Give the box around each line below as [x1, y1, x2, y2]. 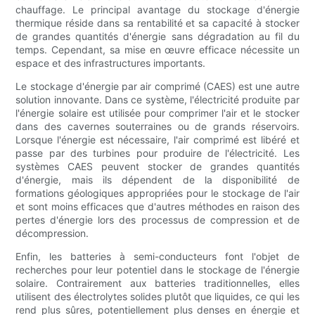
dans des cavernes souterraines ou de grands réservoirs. [15, 120, 300, 133]
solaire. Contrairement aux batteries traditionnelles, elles [15, 277, 300, 290]
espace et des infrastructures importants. [15, 57, 206, 70]
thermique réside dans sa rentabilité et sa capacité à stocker [15, 17, 300, 30]
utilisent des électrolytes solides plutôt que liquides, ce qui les [15, 290, 300, 303]
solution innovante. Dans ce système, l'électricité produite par [15, 94, 300, 106]
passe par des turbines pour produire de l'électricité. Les [15, 147, 300, 160]
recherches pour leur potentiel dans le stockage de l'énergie [15, 264, 300, 276]
